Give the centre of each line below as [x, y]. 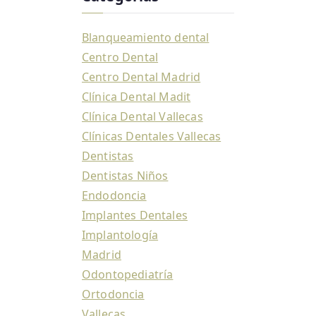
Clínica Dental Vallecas [142, 117]
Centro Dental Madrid [141, 77]
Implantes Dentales [135, 215]
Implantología [120, 235]
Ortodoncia [113, 294]
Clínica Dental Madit [136, 97]
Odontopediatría [128, 275]
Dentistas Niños [125, 176]
